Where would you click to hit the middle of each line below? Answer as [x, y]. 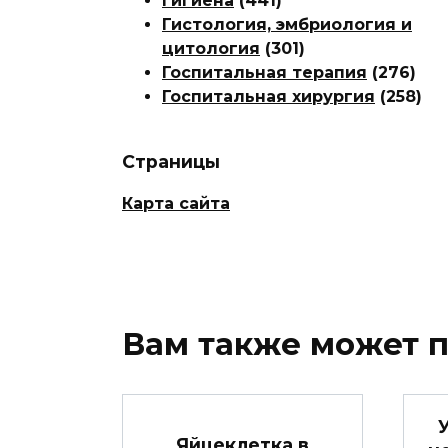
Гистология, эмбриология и [287, 24]
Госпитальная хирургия [268, 96]
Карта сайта [176, 204]
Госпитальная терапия [264, 72]
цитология [211, 48]
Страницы [171, 161]
